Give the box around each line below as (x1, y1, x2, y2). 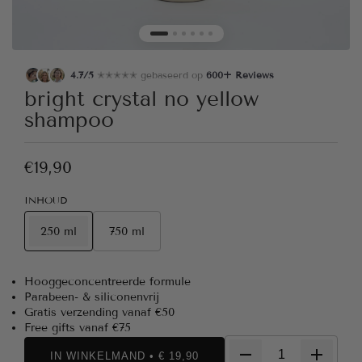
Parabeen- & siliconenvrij (24, 290, 159, 304)
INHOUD (24, 194, 67, 206)
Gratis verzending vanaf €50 (24, 305, 175, 319)
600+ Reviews (206, 69, 274, 81)
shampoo (24, 107, 114, 133)
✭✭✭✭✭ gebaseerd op (97, 69, 206, 81)
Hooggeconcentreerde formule (24, 275, 191, 288)
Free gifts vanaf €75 (24, 321, 131, 335)
